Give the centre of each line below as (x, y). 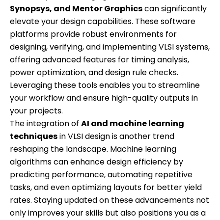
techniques (34, 136)
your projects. (36, 110)
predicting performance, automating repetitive (101, 174)
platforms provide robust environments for (93, 34)
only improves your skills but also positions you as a (108, 213)
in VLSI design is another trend (116, 136)
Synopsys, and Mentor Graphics (76, 8)
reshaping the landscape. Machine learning (93, 149)
